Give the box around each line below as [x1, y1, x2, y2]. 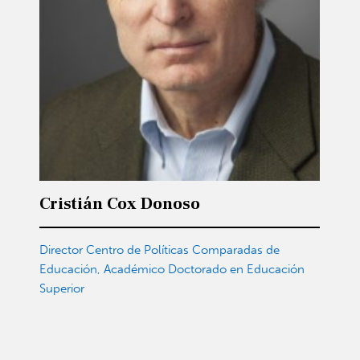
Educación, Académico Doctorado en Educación [39, 262, 305, 277]
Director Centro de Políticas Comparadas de [39, 243, 280, 258]
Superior [39, 281, 85, 297]
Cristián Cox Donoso [39, 193, 201, 215]
